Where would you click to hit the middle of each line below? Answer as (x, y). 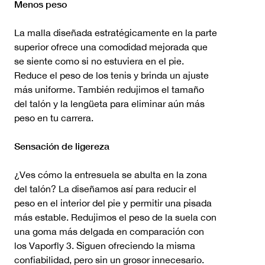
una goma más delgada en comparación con (109, 231)
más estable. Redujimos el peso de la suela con (115, 217)
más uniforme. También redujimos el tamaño (109, 89)
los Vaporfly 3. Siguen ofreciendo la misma (105, 245)
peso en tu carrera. (54, 117)
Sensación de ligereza (62, 146)
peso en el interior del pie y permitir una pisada (113, 203)
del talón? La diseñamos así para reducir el (105, 188)
